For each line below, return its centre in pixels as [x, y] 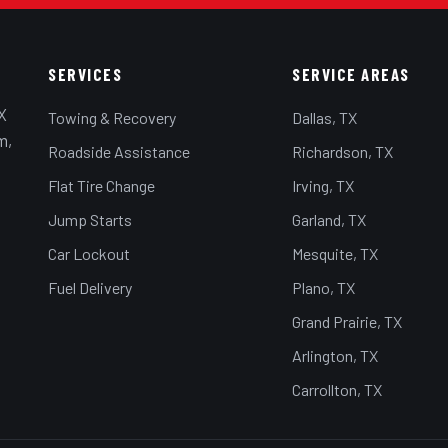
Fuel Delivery [90, 288]
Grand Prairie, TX [347, 322]
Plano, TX [324, 288]
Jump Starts [90, 220]
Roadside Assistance [119, 152]
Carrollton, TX [337, 390]
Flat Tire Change [102, 186]
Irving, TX [323, 186]
